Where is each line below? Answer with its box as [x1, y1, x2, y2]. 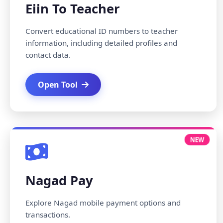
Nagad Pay [25, 172, 93, 189]
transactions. [25, 210, 70, 220]
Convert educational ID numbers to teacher [25, 26, 178, 36]
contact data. [25, 50, 71, 60]
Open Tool [38, 79, 78, 90]
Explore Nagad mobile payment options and [25, 198, 181, 208]
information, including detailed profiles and [25, 38, 177, 48]
